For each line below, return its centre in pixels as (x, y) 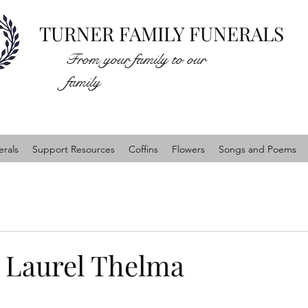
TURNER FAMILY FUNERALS (161, 33)
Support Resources (74, 149)
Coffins (143, 149)
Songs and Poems (257, 149)
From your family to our (136, 59)
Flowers (188, 149)
